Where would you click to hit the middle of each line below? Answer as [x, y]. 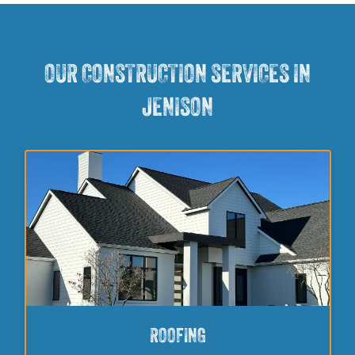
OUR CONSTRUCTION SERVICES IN [177, 76]
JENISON [177, 109]
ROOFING [177, 338]
